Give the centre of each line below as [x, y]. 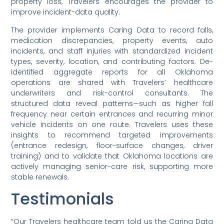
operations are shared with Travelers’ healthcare [112, 82]
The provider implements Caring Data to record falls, [112, 30]
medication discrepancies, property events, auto [112, 40]
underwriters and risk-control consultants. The [112, 93]
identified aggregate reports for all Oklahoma [112, 72]
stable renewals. [40, 177]
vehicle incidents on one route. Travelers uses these [112, 124]
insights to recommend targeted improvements [112, 135]
